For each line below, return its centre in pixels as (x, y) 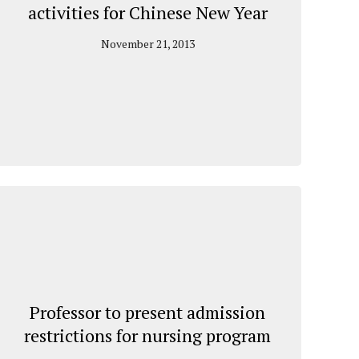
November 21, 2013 (147, 43)
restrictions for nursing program (148, 335)
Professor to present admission (148, 312)
